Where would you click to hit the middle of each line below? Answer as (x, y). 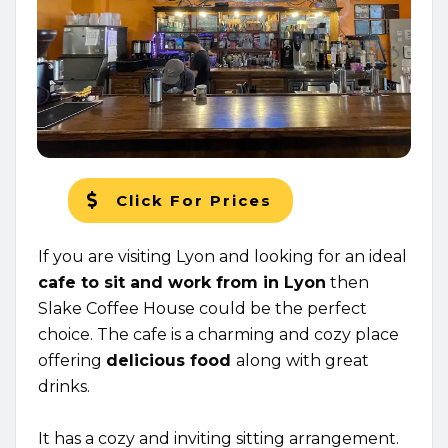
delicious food (171, 360)
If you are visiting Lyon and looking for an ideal (222, 256)
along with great (302, 360)
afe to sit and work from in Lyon (187, 282)
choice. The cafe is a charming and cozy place (218, 334)
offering (72, 360)
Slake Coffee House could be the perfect (202, 308)
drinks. (64, 386)
